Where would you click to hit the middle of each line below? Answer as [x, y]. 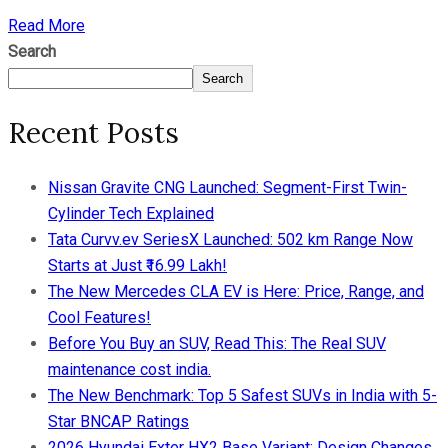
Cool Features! [99, 317]
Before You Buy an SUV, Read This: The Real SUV [217, 343]
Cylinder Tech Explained [131, 213]
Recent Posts [93, 133]
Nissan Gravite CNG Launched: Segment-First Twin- [227, 187]
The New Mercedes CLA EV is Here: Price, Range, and [236, 291]
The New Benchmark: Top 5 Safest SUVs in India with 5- [242, 395]
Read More [46, 26]
